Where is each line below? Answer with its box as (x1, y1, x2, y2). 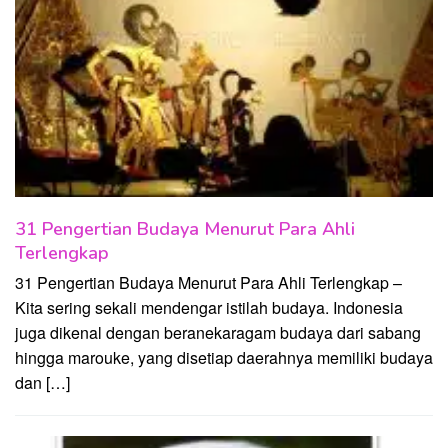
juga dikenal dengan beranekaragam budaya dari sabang (15, 320, 421, 344)
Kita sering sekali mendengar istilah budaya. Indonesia (15, 295, 403, 319)
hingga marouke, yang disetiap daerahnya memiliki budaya (15, 345, 433, 369)
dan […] (15, 370, 70, 394)
